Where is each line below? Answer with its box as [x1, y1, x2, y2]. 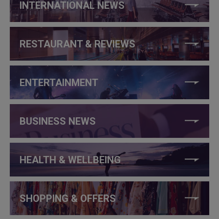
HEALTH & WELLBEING [20, 153, 121, 166]
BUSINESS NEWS [20, 115, 96, 127]
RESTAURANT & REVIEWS [20, 38, 135, 50]
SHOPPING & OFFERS [20, 192, 116, 204]
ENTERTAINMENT [20, 76, 98, 88]
